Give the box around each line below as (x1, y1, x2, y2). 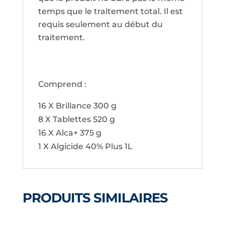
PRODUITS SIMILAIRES (22, 190, 168, 206)
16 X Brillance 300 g (38, 101, 117, 111)
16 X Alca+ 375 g (38, 128, 101, 138)
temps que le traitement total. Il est (38, 7, 183, 17)
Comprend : (38, 79, 86, 89)
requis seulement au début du (38, 20, 163, 30)
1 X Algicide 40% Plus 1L (38, 142, 133, 152)
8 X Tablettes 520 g (38, 115, 115, 125)
